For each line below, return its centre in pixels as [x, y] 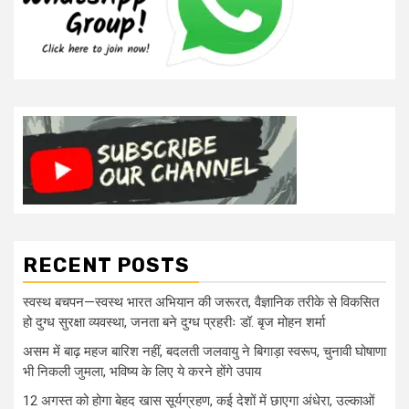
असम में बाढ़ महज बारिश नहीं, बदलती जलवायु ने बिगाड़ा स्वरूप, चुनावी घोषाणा [204, 351]
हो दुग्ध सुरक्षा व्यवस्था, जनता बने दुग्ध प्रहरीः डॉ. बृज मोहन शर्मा [174, 322]
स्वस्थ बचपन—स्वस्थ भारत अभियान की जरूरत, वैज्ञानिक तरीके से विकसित [201, 302]
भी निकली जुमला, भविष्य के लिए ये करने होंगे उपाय [142, 372]
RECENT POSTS [106, 265]
